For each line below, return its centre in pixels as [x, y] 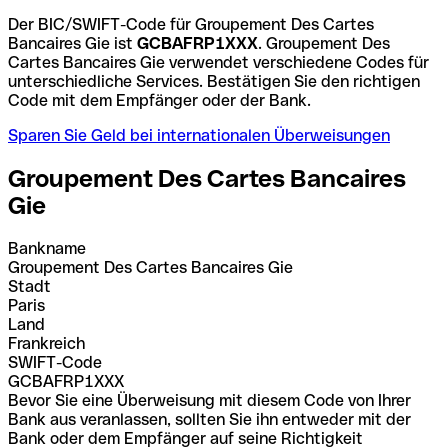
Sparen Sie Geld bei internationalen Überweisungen [199, 135]
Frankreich [46, 343]
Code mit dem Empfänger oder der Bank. [159, 100]
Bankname [47, 248]
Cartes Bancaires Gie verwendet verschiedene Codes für [218, 62]
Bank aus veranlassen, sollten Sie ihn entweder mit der [209, 419]
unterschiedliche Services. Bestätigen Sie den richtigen [214, 81]
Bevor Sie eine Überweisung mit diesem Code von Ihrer [209, 400]
